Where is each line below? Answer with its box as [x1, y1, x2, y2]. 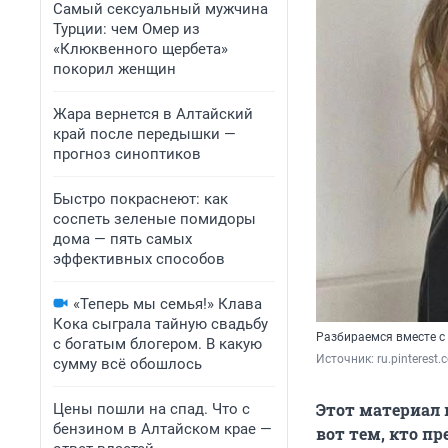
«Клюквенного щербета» [53, 40, 228, 58]
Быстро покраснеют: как [53, 190, 228, 208]
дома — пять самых [53, 230, 192, 248]
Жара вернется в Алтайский [53, 105, 253, 123]
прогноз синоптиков [53, 145, 201, 163]
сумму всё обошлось [53, 355, 202, 373]
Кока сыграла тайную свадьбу [53, 315, 268, 333]
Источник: [316, 352, 377, 367]
